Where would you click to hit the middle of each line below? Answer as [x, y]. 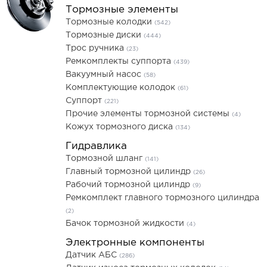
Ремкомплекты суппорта [119, 61]
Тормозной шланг [105, 159]
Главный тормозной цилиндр [129, 172]
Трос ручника [96, 48]
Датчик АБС [92, 255]
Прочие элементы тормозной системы [149, 114]
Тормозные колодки [110, 22]
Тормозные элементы [122, 10]
